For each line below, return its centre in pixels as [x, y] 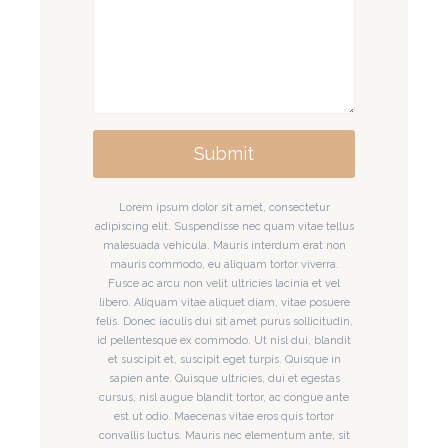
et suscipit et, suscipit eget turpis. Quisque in [224, 359]
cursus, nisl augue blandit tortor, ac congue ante [224, 397]
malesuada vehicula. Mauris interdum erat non [224, 245]
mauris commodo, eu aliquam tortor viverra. [224, 264]
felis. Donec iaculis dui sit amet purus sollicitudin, [224, 321]
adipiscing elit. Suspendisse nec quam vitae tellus [224, 226]
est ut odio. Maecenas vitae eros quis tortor [224, 416]
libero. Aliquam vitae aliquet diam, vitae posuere [224, 302]
